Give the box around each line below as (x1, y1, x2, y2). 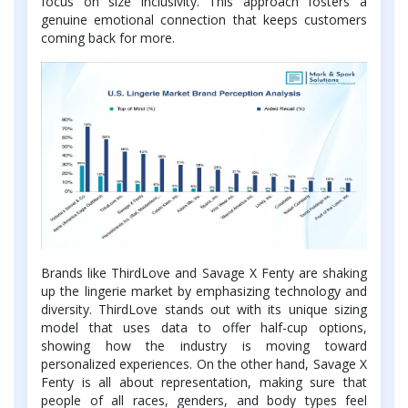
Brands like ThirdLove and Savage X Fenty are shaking (41, 263, 367, 281)
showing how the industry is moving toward (41, 336, 367, 354)
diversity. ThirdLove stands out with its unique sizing (41, 300, 367, 318)
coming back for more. (41, 28, 175, 46)
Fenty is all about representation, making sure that (41, 372, 367, 391)
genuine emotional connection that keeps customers (41, 10, 367, 28)
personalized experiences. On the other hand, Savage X (41, 354, 367, 372)
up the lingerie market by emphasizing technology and (41, 281, 367, 300)
